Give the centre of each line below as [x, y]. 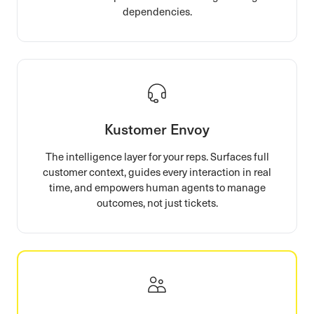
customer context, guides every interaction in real [157, 171]
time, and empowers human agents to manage [157, 187]
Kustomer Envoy [157, 129]
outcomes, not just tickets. [157, 202]
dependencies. [157, 11]
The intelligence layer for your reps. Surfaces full [157, 156]
